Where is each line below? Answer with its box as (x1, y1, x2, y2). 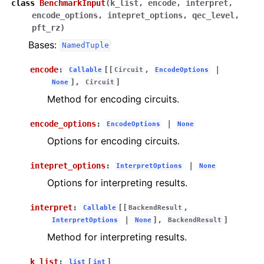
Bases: (28, 38, 60, 51)
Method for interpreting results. (47, 230, 187, 243)
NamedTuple (61, 41, 109, 50)
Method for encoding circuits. (47, 93, 179, 105)
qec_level (192, 10, 235, 20)
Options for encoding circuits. (47, 134, 180, 147)
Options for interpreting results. (47, 176, 187, 189)
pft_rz (32, 22, 60, 32)
